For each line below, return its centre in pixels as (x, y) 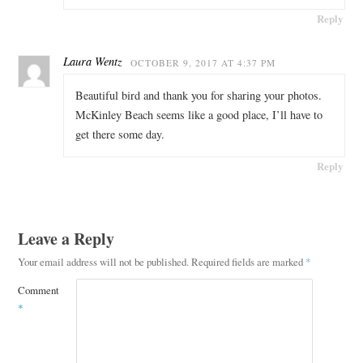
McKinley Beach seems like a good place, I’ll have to (199, 115)
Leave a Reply (66, 238)
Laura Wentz (92, 61)
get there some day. (120, 135)
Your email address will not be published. (103, 261)
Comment (38, 290)
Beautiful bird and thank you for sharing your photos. (198, 96)
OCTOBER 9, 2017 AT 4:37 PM (203, 62)
